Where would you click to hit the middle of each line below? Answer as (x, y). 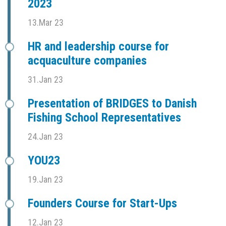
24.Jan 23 (45, 136)
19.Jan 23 (45, 179)
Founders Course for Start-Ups (102, 203)
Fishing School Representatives (104, 117)
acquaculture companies (87, 60)
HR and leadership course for (98, 46)
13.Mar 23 (46, 22)
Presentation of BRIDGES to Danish (112, 103)
